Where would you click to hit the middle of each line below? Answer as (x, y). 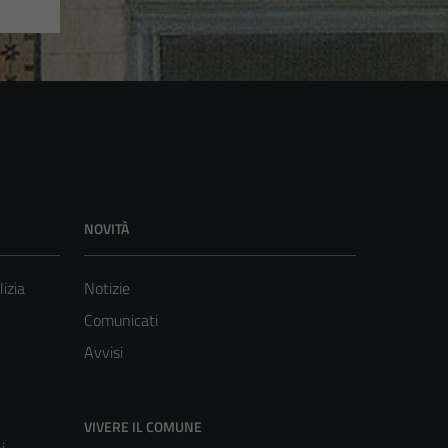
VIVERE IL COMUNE (143, 427)
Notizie (107, 288)
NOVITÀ (106, 229)
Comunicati (121, 320)
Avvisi (103, 352)
